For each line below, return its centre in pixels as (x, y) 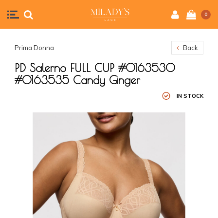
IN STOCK (190, 96)
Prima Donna (34, 48)
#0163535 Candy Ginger (77, 80)
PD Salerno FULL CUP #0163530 (95, 68)
